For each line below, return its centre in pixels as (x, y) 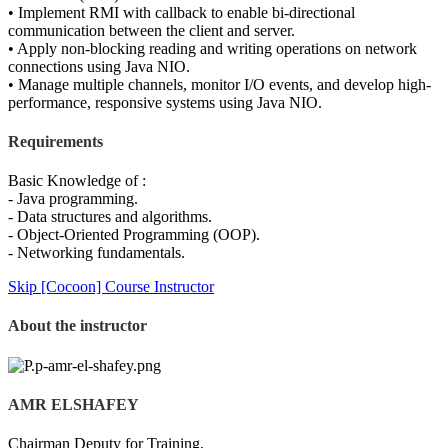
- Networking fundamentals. (96, 253)
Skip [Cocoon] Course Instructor (111, 287)
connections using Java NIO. (99, 66)
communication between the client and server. (151, 30)
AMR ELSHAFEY (73, 404)
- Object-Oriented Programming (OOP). (134, 235)
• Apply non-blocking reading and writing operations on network (212, 48)
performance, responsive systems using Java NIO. (165, 102)
